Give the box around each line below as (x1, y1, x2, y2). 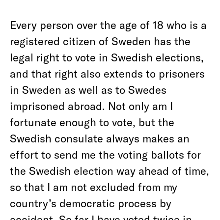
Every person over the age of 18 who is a (10, 18, 207, 31)
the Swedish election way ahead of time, (10, 164, 209, 177)
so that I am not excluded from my (10, 180, 177, 193)
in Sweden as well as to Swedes (10, 83, 166, 96)
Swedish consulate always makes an (10, 132, 190, 144)
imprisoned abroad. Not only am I (10, 99, 173, 112)
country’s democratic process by (10, 196, 171, 209)
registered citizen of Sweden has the (10, 34, 191, 47)
